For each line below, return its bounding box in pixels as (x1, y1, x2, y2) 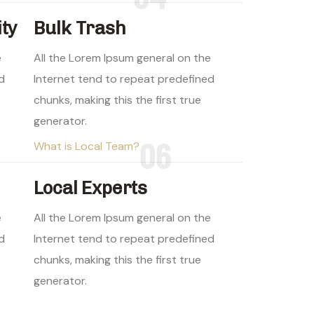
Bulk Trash (33, 18, 126, 40)
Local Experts (33, 177, 147, 200)
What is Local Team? (33, 139, 139, 154)
